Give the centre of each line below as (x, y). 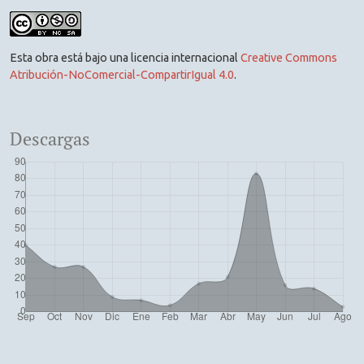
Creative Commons (289, 58)
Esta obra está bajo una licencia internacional (125, 58)
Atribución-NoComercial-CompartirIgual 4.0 (122, 75)
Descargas (50, 139)
